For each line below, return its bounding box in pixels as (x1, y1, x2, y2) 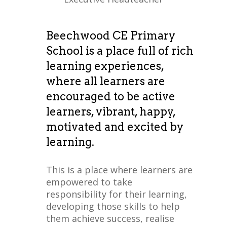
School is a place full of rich (46, 44, 194, 57)
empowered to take (46, 175, 132, 188)
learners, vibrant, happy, (46, 104, 175, 118)
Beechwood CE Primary (46, 28, 175, 42)
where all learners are (46, 74, 165, 88)
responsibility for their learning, (46, 187, 187, 200)
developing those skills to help (46, 200, 180, 212)
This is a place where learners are (46, 163, 193, 176)
